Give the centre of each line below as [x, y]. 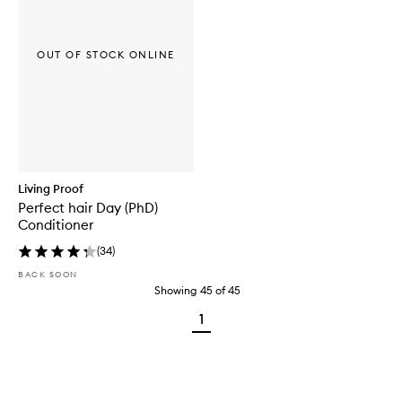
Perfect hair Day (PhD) [88, 207]
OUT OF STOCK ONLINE [106, 55]
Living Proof [51, 188]
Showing [176, 290]
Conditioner [56, 224]
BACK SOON [48, 274]
